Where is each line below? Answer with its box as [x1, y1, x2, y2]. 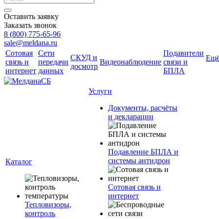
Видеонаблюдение [100, 58, 161, 66]
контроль [25, 209, 55, 218]
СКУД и [70, 53, 97, 62]
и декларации [108, 112, 153, 121]
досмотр [70, 62, 98, 70]
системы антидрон [108, 156, 170, 165]
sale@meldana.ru [4, 39, 57, 47]
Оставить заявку [4, 12, 59, 21]
